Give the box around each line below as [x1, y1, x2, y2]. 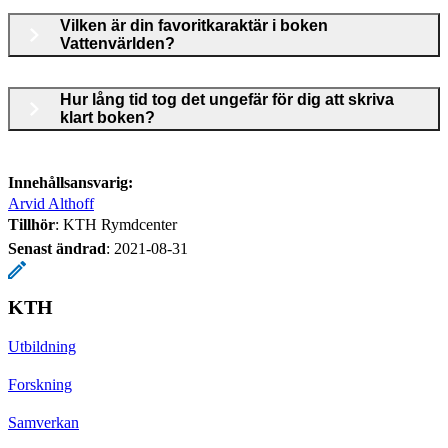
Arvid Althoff [8, 194, 94, 212]
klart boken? [60, 108, 155, 126]
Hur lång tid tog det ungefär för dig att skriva [60, 90, 394, 108]
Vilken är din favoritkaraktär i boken [60, 16, 328, 34]
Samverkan [8, 413, 79, 431]
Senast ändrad [8, 239, 106, 257]
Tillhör [8, 215, 55, 233]
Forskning [8, 375, 72, 393]
